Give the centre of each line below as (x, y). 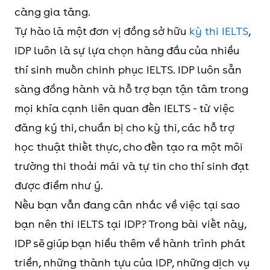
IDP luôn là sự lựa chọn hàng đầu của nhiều (127, 50)
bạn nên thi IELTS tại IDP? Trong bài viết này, (130, 224)
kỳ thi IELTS (219, 31)
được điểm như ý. (59, 185)
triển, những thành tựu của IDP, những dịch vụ (132, 262)
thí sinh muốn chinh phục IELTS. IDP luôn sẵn (128, 70)
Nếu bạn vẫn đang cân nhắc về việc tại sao (127, 205)
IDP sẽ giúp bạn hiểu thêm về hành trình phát (130, 243)
